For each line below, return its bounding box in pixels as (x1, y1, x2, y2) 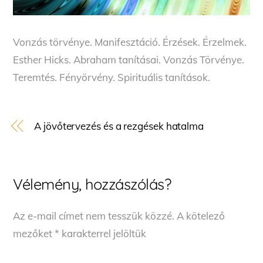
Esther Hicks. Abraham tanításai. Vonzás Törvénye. (13, 53, 245, 66)
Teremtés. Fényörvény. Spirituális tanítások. (13, 70, 211, 83)
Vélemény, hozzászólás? (13, 174, 171, 193)
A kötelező (177, 209, 225, 222)
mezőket (13, 227, 55, 240)
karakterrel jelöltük (59, 227, 147, 240)
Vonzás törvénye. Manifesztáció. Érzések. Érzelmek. (13, 35, 247, 48)
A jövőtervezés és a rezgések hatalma (34, 120, 204, 133)
